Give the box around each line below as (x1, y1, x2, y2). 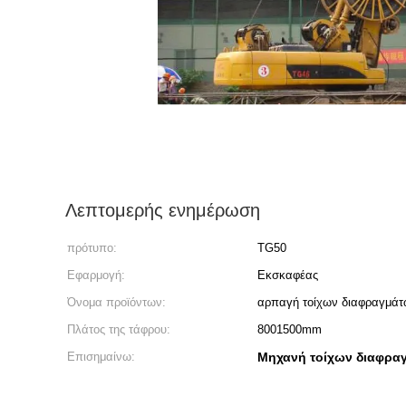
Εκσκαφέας (257, 268, 318, 282)
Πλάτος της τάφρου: (67, 323, 170, 336)
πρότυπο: (67, 241, 117, 255)
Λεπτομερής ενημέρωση (65, 200, 260, 220)
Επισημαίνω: (67, 350, 135, 363)
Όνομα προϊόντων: (67, 295, 166, 309)
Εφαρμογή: (67, 268, 125, 282)
